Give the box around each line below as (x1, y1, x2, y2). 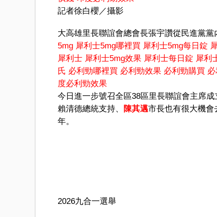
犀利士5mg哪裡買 (76, 41, 140, 50)
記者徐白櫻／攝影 (58, 6, 124, 15)
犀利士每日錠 (144, 53, 193, 63)
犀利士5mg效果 (85, 53, 141, 63)
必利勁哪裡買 (68, 66, 118, 76)
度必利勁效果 (58, 78, 107, 88)
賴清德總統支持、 (58, 104, 124, 113)
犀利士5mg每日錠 (143, 41, 208, 50)
